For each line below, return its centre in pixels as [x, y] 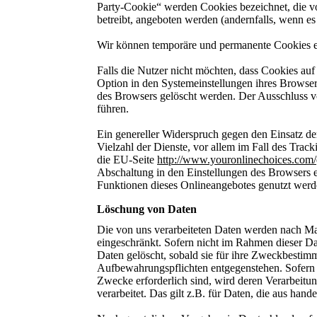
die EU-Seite [127, 159]
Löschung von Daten [147, 209]
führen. [113, 108]
